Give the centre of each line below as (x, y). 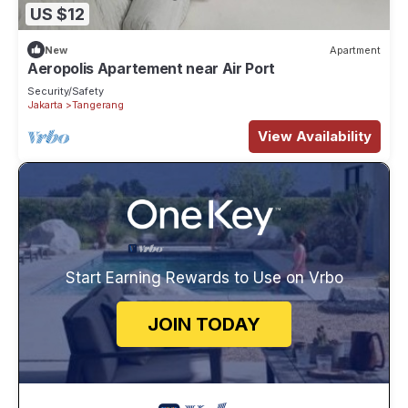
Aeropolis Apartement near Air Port (152, 69)
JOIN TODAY (204, 325)
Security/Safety (66, 92)
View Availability (315, 137)
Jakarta (45, 105)
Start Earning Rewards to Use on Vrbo (204, 278)
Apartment (355, 50)
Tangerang (98, 105)
